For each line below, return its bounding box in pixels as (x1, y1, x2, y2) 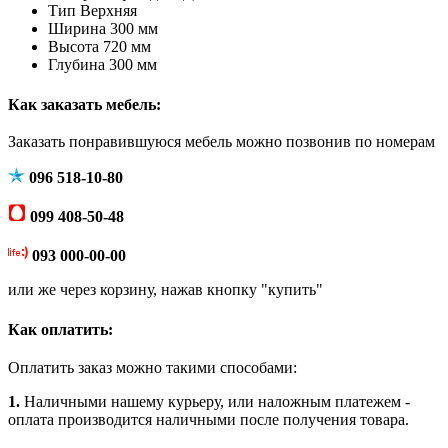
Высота (48, 38, 99, 56)
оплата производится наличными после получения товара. (8, 410, 409, 428)
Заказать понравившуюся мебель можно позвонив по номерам (8, 133, 435, 151)
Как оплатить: (8, 321, 113, 339)
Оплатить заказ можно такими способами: (8, 358, 297, 376)
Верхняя (80, 2, 137, 20)
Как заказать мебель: (8, 95, 161, 113)
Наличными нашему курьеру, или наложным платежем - (20, 392, 410, 410)
